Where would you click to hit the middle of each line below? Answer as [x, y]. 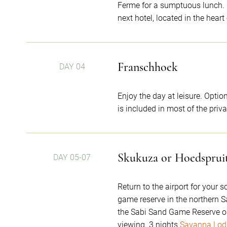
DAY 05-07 [72, 157]
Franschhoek [148, 67]
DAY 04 [72, 67]
